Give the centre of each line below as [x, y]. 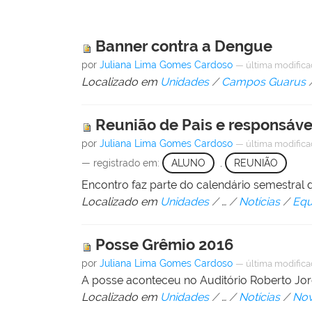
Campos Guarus [264, 81]
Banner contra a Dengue [184, 46]
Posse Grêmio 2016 [165, 245]
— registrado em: [122, 163]
